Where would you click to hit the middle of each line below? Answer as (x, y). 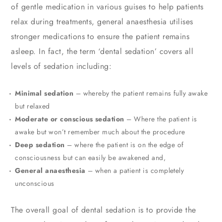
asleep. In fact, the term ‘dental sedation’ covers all (102, 52)
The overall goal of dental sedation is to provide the (104, 210)
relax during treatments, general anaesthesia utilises (102, 22)
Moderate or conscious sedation (70, 119)
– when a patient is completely (135, 171)
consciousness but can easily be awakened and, (90, 158)
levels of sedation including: (61, 66)
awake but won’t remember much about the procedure (100, 132)
